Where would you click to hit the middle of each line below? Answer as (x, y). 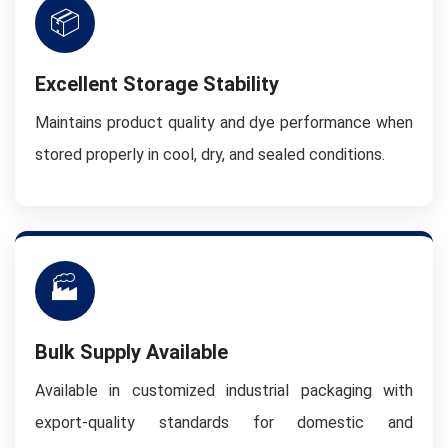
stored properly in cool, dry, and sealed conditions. (210, 154)
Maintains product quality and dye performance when (224, 122)
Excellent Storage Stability (157, 84)
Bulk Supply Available (131, 352)
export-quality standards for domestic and (224, 422)
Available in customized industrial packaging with (224, 390)
